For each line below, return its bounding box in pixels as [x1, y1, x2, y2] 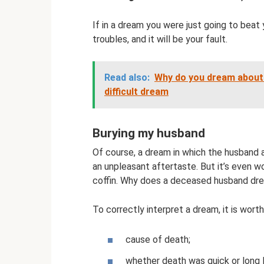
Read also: [104, 71, 150, 83]
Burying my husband [93, 126, 205, 140]
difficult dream [104, 85, 169, 97]
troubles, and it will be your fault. [93, 33, 227, 45]
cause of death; [126, 234, 190, 246]
